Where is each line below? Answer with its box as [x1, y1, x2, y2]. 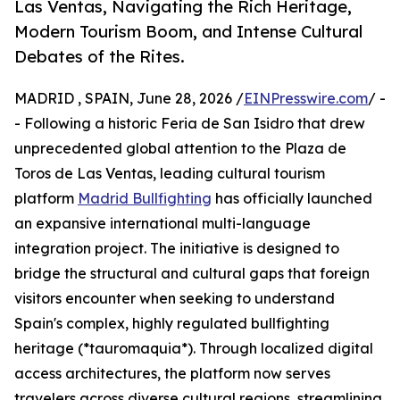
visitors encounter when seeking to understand [14, 289, 335, 308]
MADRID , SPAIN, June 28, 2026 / [14, 89, 244, 108]
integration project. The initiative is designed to [14, 239, 339, 258]
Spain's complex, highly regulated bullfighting [14, 314, 329, 333]
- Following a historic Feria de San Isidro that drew [14, 114, 365, 133]
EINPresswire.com [244, 89, 368, 108]
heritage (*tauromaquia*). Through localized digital [14, 339, 373, 358]
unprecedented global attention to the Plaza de [14, 139, 346, 158]
